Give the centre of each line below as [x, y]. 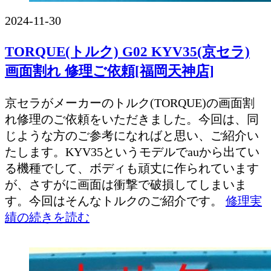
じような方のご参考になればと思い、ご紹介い [132, 135]
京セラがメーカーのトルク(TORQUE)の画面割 [130, 103]
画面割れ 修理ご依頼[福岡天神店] [109, 71]
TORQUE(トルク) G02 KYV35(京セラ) [127, 52]
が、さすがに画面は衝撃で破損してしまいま [126, 184]
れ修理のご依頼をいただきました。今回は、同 [132, 119]
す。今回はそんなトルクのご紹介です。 [115, 201]
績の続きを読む [47, 217]
